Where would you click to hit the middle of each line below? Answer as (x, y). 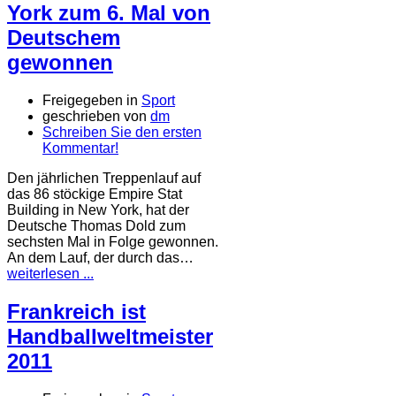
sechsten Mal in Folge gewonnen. (113, 241)
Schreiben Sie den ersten (122, 132)
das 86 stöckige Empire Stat (95, 194)
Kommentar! (80, 148)
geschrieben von (96, 116)
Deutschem (64, 37)
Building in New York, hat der (98, 209)
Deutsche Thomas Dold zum (96, 225)
